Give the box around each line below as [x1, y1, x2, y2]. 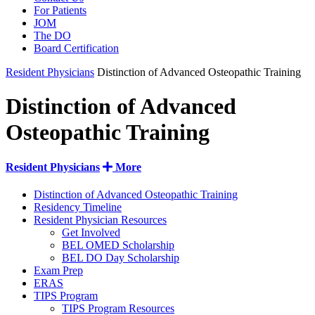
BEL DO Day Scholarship [62, 252, 179, 264]
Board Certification [34, 42, 119, 54]
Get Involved [62, 226, 120, 239]
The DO [34, 30, 71, 41]
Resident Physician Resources [34, 214, 167, 226]
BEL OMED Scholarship [62, 239, 174, 252]
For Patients [34, 4, 86, 16]
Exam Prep [34, 264, 83, 277]
